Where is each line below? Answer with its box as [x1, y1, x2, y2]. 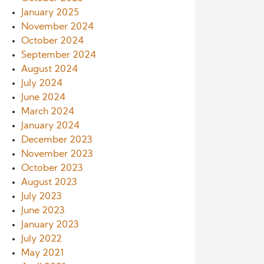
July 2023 [21, 192, 62, 202]
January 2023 [21, 220, 79, 230]
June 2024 [21, 93, 65, 103]
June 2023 [21, 206, 65, 216]
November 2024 [21, 22, 94, 32]
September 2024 [21, 51, 96, 60]
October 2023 [21, 164, 83, 173]
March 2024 [21, 107, 74, 117]
